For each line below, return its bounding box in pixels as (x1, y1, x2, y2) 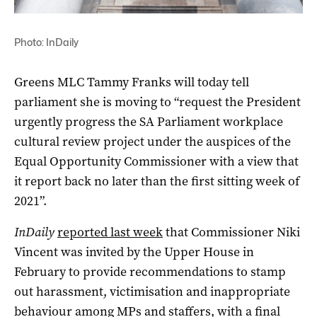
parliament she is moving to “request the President (14, 93, 301, 110)
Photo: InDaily (14, 35, 79, 48)
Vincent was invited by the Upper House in (14, 243, 254, 260)
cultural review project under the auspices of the (14, 132, 291, 150)
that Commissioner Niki (163, 223, 300, 241)
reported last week (57, 223, 163, 241)
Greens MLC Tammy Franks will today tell (14, 73, 249, 91)
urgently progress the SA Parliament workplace (14, 113, 283, 130)
